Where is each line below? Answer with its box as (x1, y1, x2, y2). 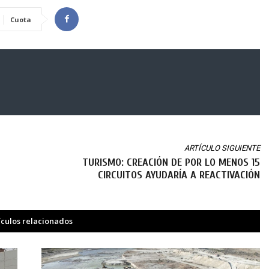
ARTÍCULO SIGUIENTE (184, 143, 260, 153)
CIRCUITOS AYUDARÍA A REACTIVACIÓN (97, 168, 260, 181)
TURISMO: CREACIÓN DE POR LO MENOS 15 (82, 156, 260, 169)
